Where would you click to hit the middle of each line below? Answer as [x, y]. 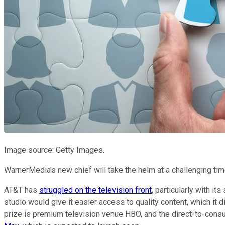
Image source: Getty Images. [54, 150]
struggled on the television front [95, 190]
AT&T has [22, 190]
